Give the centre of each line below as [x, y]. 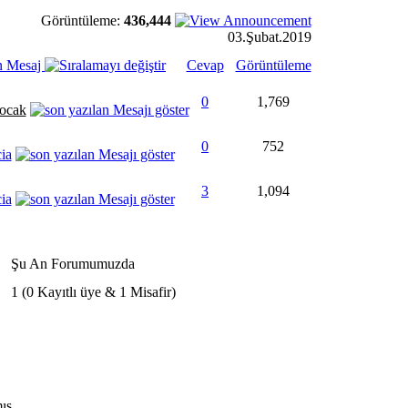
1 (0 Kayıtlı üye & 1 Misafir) [93, 292]
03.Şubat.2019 [269, 37]
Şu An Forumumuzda [72, 264]
